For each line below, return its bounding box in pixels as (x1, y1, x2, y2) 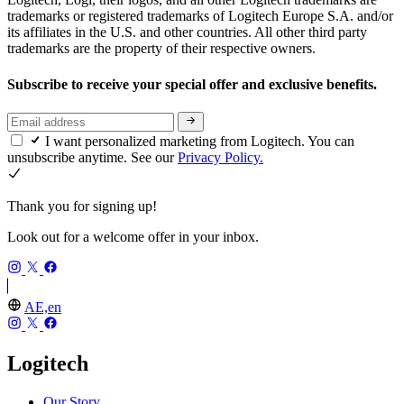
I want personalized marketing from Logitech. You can (45, 133, 354, 150)
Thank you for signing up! (7, 198, 157, 215)
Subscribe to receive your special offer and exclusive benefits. (7, 76, 381, 92)
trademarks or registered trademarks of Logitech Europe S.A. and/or (7, 8, 393, 24)
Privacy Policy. (178, 150, 263, 166)
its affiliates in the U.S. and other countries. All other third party (7, 24, 367, 41)
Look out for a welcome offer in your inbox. (7, 229, 259, 245)
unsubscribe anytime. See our (7, 150, 178, 166)
